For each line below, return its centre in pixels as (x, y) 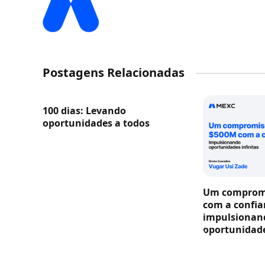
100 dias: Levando (84, 111)
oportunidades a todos (96, 123)
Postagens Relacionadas (114, 73)
